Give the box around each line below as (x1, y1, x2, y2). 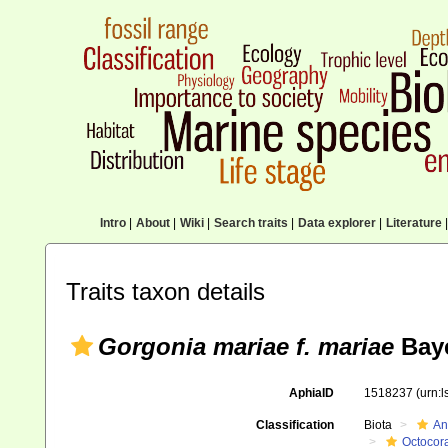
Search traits (213, 216, 288, 230)
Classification (255, 418, 334, 432)
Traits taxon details (66, 278, 265, 305)
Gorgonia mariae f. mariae (98, 333, 394, 360)
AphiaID (288, 386, 334, 400)
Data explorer (297, 216, 376, 230)
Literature (385, 216, 442, 230)
